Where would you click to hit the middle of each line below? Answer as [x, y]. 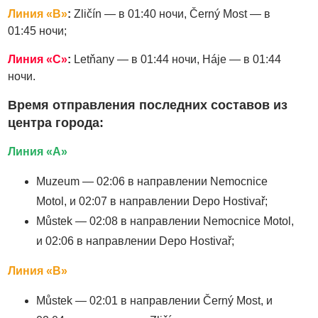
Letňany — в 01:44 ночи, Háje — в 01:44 [176, 59]
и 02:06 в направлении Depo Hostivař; [136, 241]
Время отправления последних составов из [148, 105]
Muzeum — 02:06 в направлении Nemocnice [152, 181]
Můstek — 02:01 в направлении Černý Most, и [155, 300]
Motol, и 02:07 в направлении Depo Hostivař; [152, 201]
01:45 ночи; [38, 31]
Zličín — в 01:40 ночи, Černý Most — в [171, 13]
